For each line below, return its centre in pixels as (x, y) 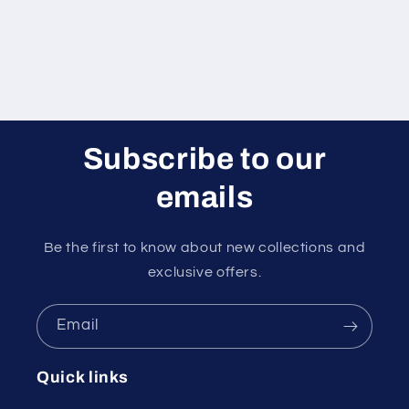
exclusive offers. (204, 272)
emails (204, 197)
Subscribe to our (204, 158)
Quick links (83, 378)
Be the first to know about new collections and (204, 247)
